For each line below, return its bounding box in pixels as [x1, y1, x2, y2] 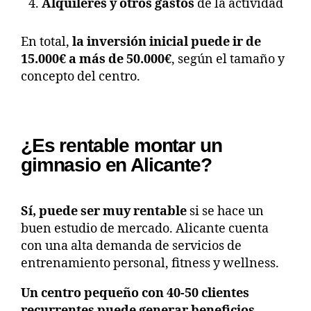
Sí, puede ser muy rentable [21, 203, 187, 219]
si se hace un [187, 203, 264, 219]
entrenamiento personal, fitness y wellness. [21, 255, 279, 271]
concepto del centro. [21, 68, 140, 85]
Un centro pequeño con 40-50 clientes [21, 285, 249, 301]
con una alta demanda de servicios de [21, 237, 242, 254]
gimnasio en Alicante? [21, 153, 212, 176]
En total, [21, 33, 72, 50]
